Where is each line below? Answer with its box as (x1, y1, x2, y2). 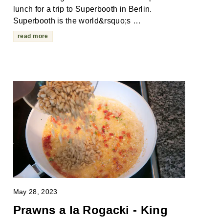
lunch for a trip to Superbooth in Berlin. (13, 5, 152, 14)
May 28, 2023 (13, 188, 58, 196)
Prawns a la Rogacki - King (13, 203, 168, 217)
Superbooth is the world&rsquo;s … (13, 17, 141, 25)
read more (17, 33, 48, 40)
